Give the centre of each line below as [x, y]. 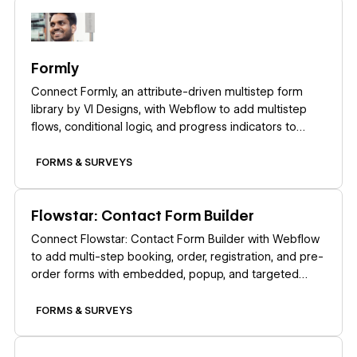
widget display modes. [92, 292]
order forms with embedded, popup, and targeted [165, 275]
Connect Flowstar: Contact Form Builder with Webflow [176, 239]
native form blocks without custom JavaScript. [155, 144]
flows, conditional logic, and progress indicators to [164, 126]
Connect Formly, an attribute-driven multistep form [167, 91]
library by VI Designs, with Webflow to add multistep [169, 109]
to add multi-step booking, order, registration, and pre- [178, 257]
